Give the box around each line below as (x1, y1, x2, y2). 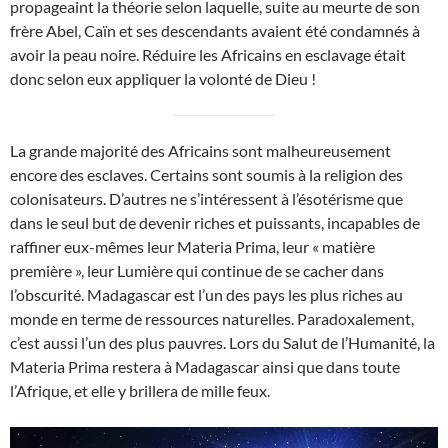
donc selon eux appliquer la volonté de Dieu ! (10, 69, 316, 89)
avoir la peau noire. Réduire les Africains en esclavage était (10, 45, 406, 65)
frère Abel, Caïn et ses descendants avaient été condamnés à (10, 21, 420, 41)
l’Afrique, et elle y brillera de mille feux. (10, 381, 270, 401)
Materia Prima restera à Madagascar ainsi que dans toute (10, 357, 400, 377)
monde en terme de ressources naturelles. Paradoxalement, (10, 309, 414, 329)
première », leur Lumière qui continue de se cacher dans (10, 261, 384, 281)
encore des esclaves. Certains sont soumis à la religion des (10, 165, 403, 185)
